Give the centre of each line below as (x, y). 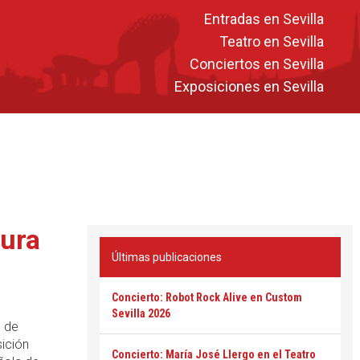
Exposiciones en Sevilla (249, 86)
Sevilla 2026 (141, 313)
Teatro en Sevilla (272, 41)
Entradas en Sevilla (264, 18)
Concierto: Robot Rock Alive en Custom (207, 297)
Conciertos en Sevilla (257, 63)
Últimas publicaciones (167, 257)
